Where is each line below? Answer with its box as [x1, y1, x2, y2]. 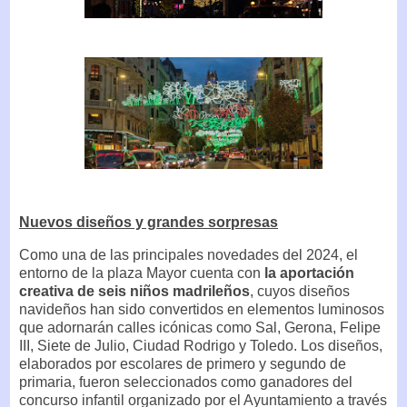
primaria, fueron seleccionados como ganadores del [19, 374, 352, 391]
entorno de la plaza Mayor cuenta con [19, 265, 261, 282]
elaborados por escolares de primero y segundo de [19, 356, 346, 372]
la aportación [261, 265, 354, 282]
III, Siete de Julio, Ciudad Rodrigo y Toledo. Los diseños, [19, 338, 382, 354]
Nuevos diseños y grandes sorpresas [19, 214, 278, 231]
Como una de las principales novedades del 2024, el [19, 247, 358, 263]
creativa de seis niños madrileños [19, 283, 250, 300]
